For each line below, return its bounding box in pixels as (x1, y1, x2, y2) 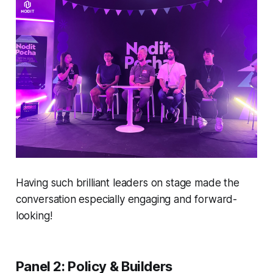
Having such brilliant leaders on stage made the (15, 176, 239, 189)
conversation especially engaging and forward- (15, 193, 238, 205)
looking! (15, 209, 52, 222)
